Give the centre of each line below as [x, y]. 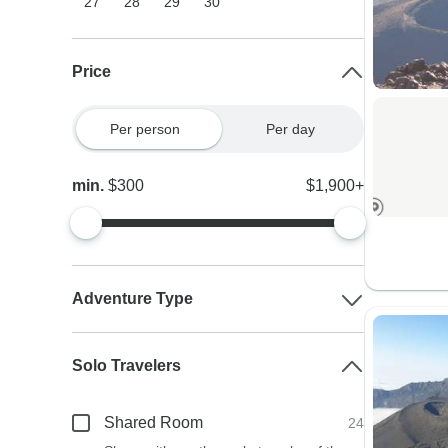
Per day [291, 129]
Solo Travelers [127, 365]
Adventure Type [133, 298]
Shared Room [154, 422]
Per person [144, 129]
